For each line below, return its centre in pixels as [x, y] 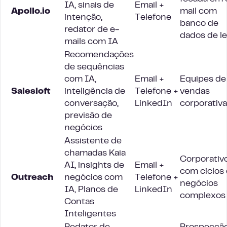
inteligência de [95, 92]
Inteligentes [90, 214]
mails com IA [91, 42]
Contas [79, 202]
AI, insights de [94, 166]
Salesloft [31, 92]
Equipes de [203, 80]
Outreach [32, 178]
